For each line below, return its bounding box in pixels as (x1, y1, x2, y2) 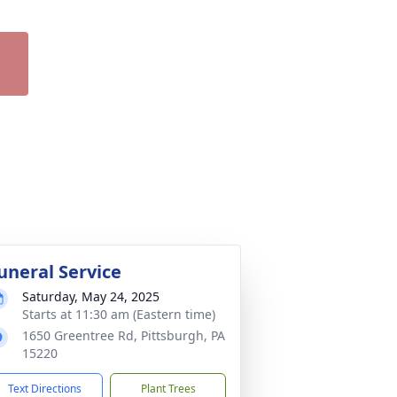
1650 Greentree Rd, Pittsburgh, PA (22, 327, 225, 344)
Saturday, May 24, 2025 (22, 288, 160, 305)
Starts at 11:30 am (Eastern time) (22, 306, 215, 323)
